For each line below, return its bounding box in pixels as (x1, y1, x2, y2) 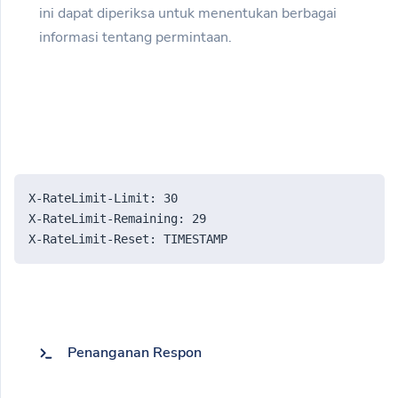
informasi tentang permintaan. (39, 28, 232, 48)
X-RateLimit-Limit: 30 (28, 191, 178, 206)
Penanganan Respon (68, 343, 202, 363)
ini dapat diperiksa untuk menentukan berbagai (39, 4, 337, 24)
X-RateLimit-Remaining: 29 (28, 211, 206, 227)
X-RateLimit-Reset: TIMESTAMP (28, 232, 227, 247)
